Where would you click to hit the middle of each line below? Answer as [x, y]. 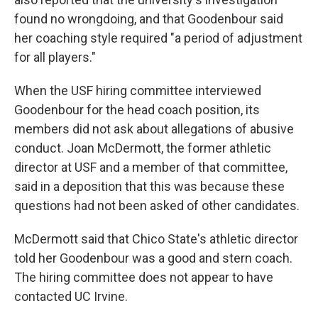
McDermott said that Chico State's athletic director [156, 239]
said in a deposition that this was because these [149, 186]
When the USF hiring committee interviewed [138, 91]
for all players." [55, 57]
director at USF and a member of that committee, [151, 167]
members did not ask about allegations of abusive [154, 129]
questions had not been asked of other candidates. [157, 205]
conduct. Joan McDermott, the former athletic [143, 148]
